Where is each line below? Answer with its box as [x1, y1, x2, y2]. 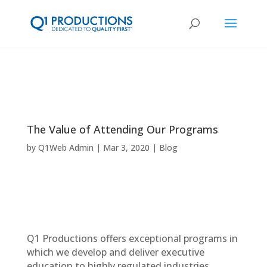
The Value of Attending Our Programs [26, 122, 218, 136]
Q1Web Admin [38, 142, 94, 153]
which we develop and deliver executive [26, 246, 204, 259]
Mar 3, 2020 [103, 142, 150, 153]
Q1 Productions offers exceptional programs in [26, 232, 238, 245]
